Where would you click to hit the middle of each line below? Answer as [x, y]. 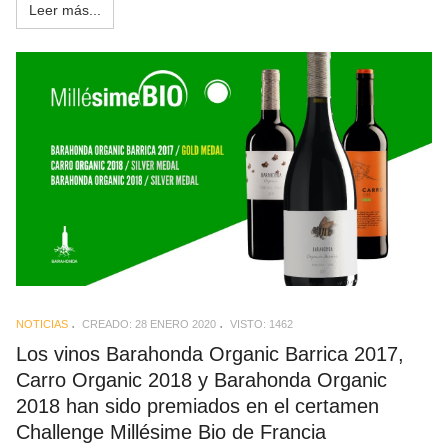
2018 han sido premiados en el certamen [197, 405]
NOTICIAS [42, 323]
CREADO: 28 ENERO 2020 [149, 323]
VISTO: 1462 [261, 323]
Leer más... [65, 10]
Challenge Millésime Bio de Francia [171, 431]
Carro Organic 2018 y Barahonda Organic [201, 379]
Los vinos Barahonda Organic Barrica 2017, [210, 353]
